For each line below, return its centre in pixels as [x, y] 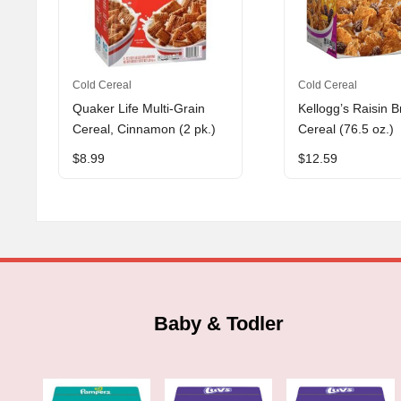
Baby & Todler [218, 323]
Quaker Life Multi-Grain [139, 109]
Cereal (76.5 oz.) [346, 130]
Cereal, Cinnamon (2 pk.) [145, 130]
